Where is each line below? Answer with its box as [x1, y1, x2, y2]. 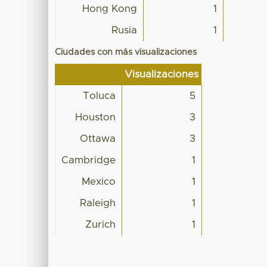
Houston [75, 112, 116, 122]
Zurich [85, 219, 116, 229]
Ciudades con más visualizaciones [55, 47, 197, 57]
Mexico [82, 176, 116, 187]
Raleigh [80, 198, 116, 208]
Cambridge [61, 155, 116, 165]
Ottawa [80, 133, 116, 144]
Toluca [83, 91, 116, 101]
